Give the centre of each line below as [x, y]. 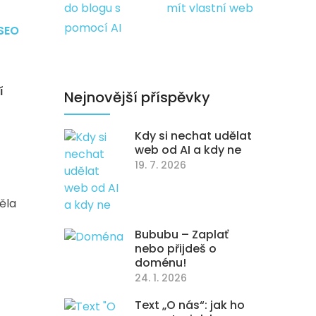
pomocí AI [93, 28]
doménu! [160, 263]
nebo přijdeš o [176, 249]
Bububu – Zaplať [182, 235]
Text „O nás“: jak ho [190, 305]
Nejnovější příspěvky [137, 97]
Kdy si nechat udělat [193, 136]
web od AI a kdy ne [188, 150]
